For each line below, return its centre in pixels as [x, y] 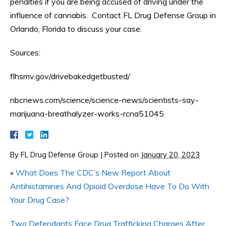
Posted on [123, 155]
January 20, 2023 [170, 155]
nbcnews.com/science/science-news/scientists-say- [104, 100]
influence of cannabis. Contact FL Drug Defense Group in [113, 15]
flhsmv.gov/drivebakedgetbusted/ [70, 76]
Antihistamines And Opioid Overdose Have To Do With [110, 186]
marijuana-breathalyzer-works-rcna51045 [87, 114]
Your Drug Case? [40, 200]
